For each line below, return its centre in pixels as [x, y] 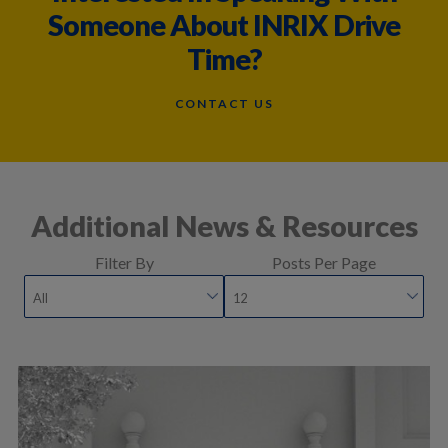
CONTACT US [224, 104]
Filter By [124, 262]
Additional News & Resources [224, 226]
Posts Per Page [324, 262]
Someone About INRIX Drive [224, 24]
